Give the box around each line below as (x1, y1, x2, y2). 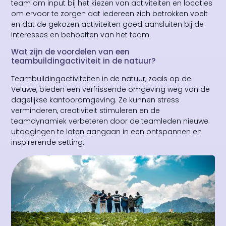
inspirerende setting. (11, 137, 85, 148)
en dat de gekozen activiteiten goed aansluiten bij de (11, 19, 204, 29)
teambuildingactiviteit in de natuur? (11, 55, 156, 67)
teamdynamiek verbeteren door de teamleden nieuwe (11, 116, 209, 127)
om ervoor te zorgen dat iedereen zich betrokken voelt (11, 8, 208, 19)
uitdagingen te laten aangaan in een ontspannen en (11, 127, 202, 137)
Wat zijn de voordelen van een (11, 46, 130, 58)
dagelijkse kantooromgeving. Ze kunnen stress (11, 95, 180, 105)
